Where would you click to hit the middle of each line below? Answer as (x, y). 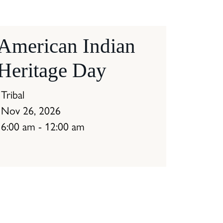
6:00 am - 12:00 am (43, 127)
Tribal (13, 95)
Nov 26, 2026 (31, 111)
